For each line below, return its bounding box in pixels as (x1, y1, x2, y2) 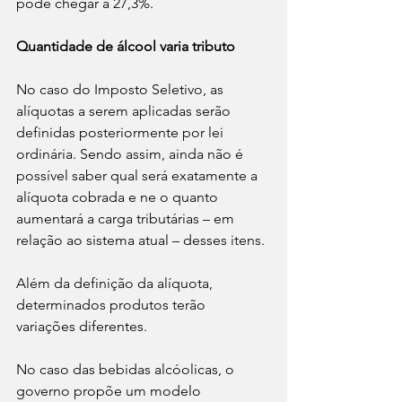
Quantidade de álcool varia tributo (16, 38, 235, 56)
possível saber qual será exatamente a (16, 167, 261, 185)
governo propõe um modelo (16, 382, 205, 400)
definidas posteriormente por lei (16, 124, 227, 142)
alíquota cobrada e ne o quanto (16, 188, 222, 206)
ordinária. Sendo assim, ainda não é (16, 145, 247, 163)
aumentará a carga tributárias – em (16, 210, 238, 228)
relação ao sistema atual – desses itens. (16, 232, 265, 249)
